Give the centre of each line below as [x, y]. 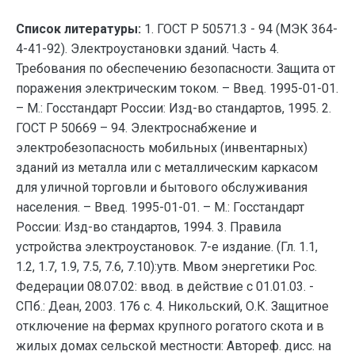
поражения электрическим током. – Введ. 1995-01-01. [177, 88]
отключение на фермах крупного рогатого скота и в [170, 326]
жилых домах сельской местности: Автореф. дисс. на [174, 346]
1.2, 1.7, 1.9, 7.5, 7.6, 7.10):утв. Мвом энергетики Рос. [166, 267]
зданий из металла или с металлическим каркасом [167, 168]
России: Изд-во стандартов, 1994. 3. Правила [149, 227]
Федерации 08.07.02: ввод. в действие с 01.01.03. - [165, 286]
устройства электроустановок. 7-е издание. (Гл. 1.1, [167, 247]
